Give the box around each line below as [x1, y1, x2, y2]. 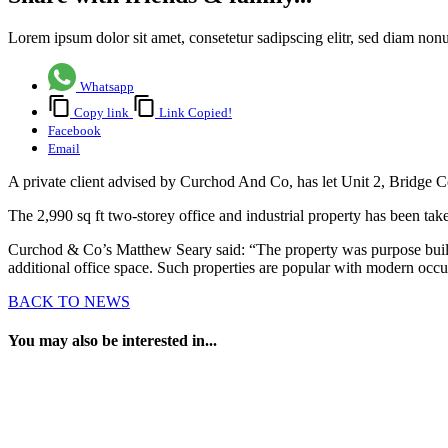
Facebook [48, 123, 101, 139]
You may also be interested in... [8, 332, 217, 350]
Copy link [74, 105, 129, 121]
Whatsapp [80, 79, 134, 95]
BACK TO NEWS [8, 293, 130, 311]
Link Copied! [159, 105, 232, 121]
